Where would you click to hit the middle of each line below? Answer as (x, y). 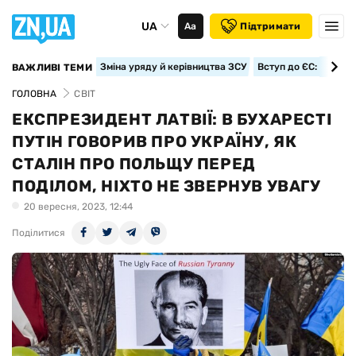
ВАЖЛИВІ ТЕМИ (52, 68)
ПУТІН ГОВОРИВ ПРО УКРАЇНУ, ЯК (155, 141)
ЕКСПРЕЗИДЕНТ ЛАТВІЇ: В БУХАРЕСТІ (172, 119)
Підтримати (271, 26)
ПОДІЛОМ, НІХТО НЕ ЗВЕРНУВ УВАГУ (166, 186)
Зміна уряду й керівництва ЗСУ (173, 67)
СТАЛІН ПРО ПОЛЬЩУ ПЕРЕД (134, 164)
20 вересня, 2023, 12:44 (78, 207)
